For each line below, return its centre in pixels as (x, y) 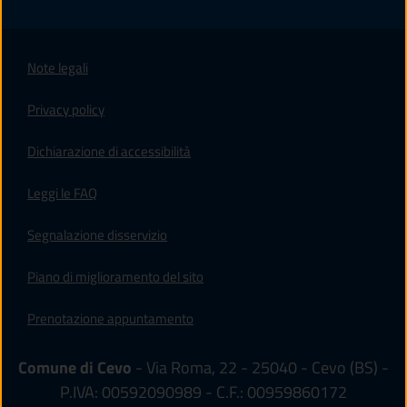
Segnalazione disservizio (98, 234)
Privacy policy (66, 109)
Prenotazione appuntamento (111, 318)
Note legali (58, 67)
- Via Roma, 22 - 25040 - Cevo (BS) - (260, 367)
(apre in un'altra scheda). (260, 149)
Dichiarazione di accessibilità (109, 151)
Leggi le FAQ (63, 193)
